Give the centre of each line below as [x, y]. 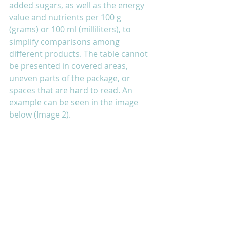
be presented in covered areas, [69, 66]
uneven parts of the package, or [71, 78]
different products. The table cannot [80, 53]
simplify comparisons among [65, 41]
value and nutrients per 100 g [66, 17]
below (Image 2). [42, 114]
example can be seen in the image [75, 102]
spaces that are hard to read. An [72, 90]
